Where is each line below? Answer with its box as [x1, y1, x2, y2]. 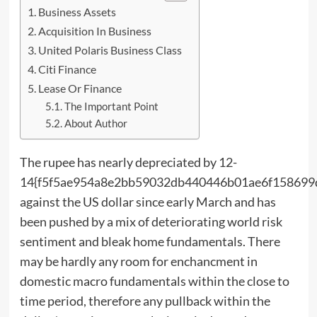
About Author [64, 117, 128, 129]
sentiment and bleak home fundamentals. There [19, 233, 280, 249]
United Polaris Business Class [38, 42, 182, 57]
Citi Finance [38, 62, 96, 76]
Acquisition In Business [38, 23, 151, 38]
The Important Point [64, 100, 159, 113]
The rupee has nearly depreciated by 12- [19, 154, 237, 170]
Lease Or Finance [38, 81, 122, 95]
